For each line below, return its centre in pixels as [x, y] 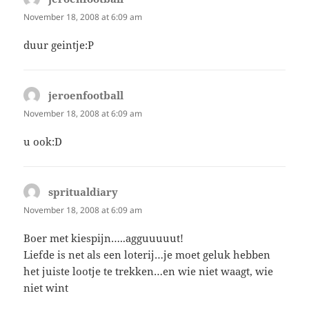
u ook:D [43, 141]
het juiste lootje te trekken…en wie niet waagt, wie [149, 271]
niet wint [46, 288]
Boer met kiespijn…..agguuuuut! [104, 238]
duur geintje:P [59, 44]
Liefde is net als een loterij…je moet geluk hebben [147, 255]
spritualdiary [83, 191]
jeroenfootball [86, 95]
